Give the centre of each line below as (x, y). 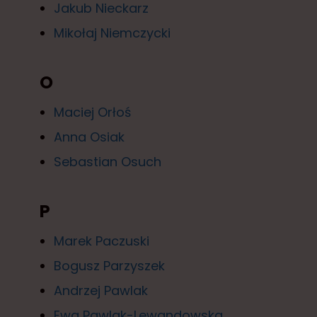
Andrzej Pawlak (101, 290)
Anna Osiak (89, 137)
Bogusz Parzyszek (109, 265)
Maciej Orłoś (92, 112)
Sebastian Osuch (108, 161)
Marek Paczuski (102, 241)
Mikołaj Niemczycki (112, 33)
